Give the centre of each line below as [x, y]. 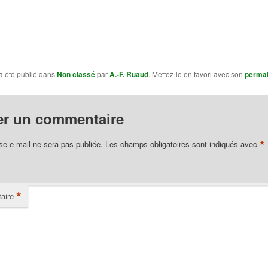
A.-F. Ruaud [129, 74]
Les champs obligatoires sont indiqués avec [182, 144]
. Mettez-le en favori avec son [196, 74]
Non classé [76, 74]
